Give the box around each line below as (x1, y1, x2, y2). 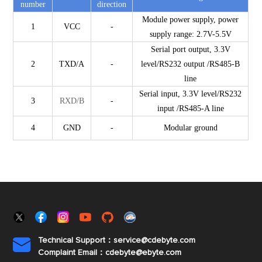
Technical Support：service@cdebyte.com (38, 236, 196, 245)
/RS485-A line (176, 104, 224, 113)
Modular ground (163, 123, 218, 133)
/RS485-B (207, 60, 240, 69)
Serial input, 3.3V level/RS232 (139, 89, 242, 99)
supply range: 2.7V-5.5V (149, 30, 232, 39)
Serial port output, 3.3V (150, 45, 230, 54)
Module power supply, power (142, 15, 239, 25)
